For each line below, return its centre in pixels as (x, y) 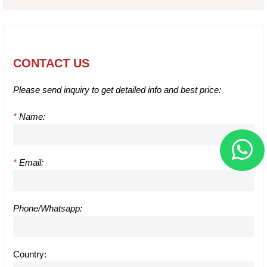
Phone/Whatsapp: (48, 208)
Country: (30, 254)
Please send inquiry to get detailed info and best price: (117, 89)
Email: (30, 162)
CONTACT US (51, 63)
